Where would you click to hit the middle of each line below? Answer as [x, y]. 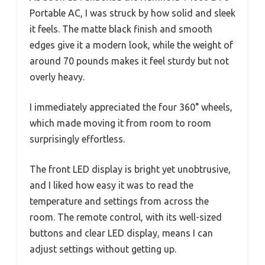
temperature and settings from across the [119, 201]
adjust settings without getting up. [103, 249]
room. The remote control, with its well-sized [126, 217]
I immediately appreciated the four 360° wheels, [131, 107]
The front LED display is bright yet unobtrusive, [130, 169]
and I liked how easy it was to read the [112, 185]
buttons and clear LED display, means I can [121, 233]
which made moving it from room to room [120, 123]
